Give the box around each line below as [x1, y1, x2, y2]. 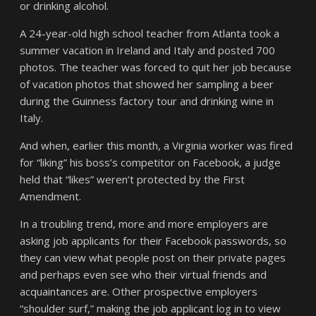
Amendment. [20, 189, 82, 203]
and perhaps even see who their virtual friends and [20, 267, 267, 281]
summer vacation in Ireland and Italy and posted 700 [20, 43, 276, 57]
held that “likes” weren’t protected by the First [20, 172, 245, 186]
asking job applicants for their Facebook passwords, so [20, 233, 287, 248]
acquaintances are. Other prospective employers [20, 284, 258, 298]
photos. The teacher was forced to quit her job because [20, 60, 292, 74]
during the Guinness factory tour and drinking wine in [20, 94, 274, 108]
